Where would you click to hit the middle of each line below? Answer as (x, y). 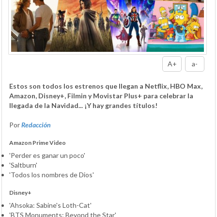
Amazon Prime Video (38, 142)
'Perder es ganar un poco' (47, 155)
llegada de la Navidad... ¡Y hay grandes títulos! (83, 105)
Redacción (36, 124)
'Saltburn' (23, 165)
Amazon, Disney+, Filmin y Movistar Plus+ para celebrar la (101, 95)
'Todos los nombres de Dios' (52, 174)
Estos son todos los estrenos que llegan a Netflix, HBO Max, (106, 86)
